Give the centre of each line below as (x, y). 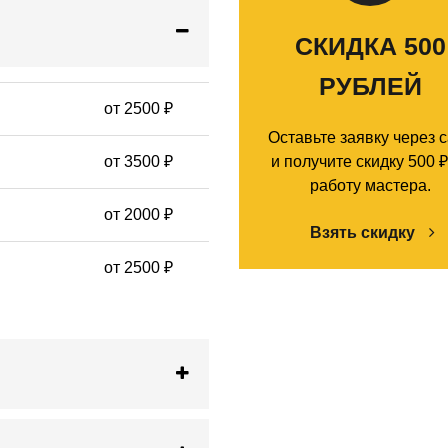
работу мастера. (370, 186)
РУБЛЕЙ (370, 86)
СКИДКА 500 (370, 46)
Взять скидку (365, 233)
